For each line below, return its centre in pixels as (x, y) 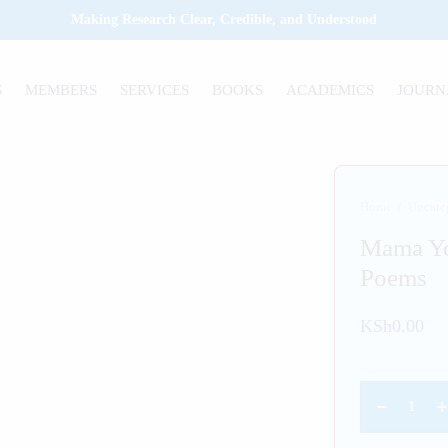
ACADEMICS (330, 89)
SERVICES (154, 89)
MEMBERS (61, 89)
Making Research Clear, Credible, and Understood (224, 19)
